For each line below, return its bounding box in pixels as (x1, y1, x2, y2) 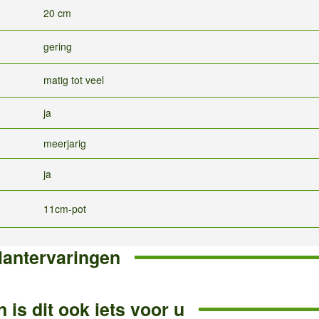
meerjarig (43, 136, 86, 151)
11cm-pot (43, 202, 86, 216)
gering (43, 39, 72, 54)
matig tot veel (43, 73, 104, 88)
